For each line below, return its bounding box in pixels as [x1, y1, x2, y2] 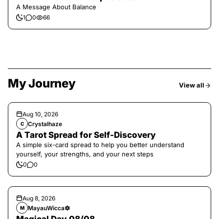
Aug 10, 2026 [22, 110, 58, 118]
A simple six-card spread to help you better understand [16, 141, 184, 149]
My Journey [8, 76, 76, 90]
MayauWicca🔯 [28, 204, 70, 212]
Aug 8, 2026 [22, 195, 55, 202]
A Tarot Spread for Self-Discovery [16, 130, 156, 140]
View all [179, 81, 204, 89]
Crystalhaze [28, 120, 62, 128]
